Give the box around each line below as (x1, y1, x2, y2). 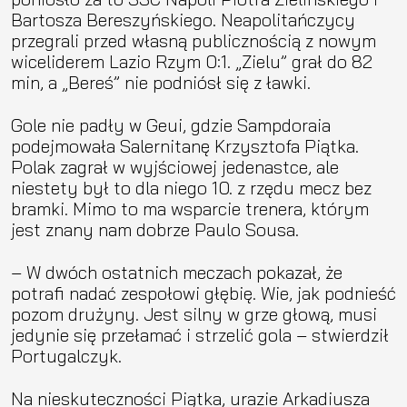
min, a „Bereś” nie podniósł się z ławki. (11, 70, 311, 94)
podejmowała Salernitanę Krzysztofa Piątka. (11, 134, 359, 157)
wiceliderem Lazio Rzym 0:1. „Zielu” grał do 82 (11, 49, 372, 73)
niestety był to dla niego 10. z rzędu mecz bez (11, 175, 372, 199)
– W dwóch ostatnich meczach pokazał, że (11, 260, 342, 283)
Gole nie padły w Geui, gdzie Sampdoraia (11, 113, 331, 136)
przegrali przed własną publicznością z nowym (11, 28, 376, 52)
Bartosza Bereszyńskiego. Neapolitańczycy (11, 7, 355, 31)
